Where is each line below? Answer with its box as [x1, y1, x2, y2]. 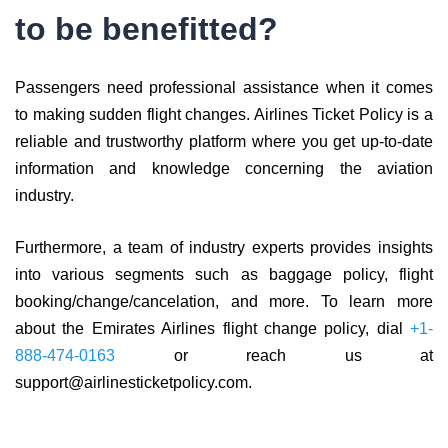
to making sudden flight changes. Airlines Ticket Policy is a [15, 106, 433, 123]
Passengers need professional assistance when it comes [15, 79, 433, 96]
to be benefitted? [15, 11, 278, 47]
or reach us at [115, 347, 433, 364]
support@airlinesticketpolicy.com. [15, 374, 252, 391]
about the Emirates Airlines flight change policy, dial [15, 320, 410, 337]
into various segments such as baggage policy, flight [15, 266, 433, 283]
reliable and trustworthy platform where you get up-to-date [15, 133, 433, 150]
